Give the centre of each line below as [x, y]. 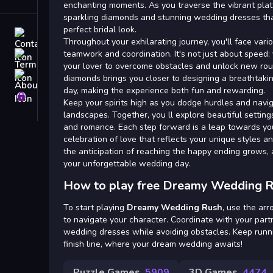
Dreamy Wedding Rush [175, 207]
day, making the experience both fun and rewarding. [164, 90]
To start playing [95, 207]
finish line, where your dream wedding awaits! [153, 244]
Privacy [56, 96]
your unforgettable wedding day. [127, 163]
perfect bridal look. [100, 29]
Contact [56, 34]
